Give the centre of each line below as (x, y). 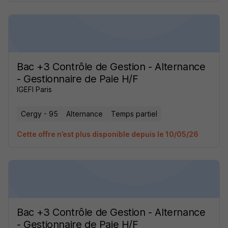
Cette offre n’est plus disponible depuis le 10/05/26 (108, 134)
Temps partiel (134, 114)
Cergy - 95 (39, 114)
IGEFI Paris (34, 89)
